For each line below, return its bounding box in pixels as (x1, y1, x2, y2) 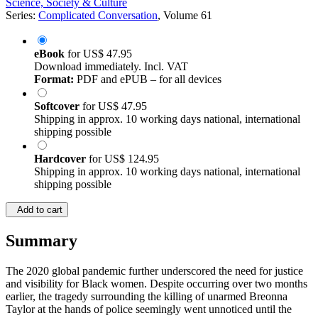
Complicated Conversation (38, 9, 158, 22)
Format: (34, 73, 74, 86)
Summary (6, 231, 77, 251)
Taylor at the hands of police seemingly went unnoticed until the (6, 303, 292, 316)
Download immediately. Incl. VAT (34, 60, 188, 73)
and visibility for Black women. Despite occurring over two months (6, 278, 307, 290)
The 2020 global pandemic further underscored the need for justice (6, 265, 303, 278)
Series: (6, 9, 38, 22)
